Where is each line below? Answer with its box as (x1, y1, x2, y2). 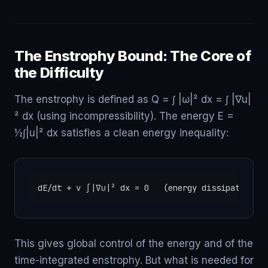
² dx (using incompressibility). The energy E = (14, 110, 234, 122)
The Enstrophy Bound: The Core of (14, 47, 251, 65)
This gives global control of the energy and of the (14, 237, 253, 249)
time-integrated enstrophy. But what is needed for (14, 254, 254, 266)
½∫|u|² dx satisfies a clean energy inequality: (14, 127, 229, 139)
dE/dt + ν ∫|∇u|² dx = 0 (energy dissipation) (38, 182, 259, 193)
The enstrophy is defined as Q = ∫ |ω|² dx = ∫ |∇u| (14, 93, 251, 105)
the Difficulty (14, 64, 104, 81)
